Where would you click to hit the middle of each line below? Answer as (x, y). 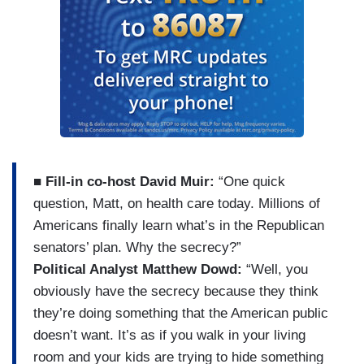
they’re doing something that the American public (181, 314)
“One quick (250, 182)
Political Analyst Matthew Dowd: (140, 270)
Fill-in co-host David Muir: (130, 182)
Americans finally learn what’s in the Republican (179, 226)
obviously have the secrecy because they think (176, 292)
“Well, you (277, 270)
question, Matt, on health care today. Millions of (177, 204)
